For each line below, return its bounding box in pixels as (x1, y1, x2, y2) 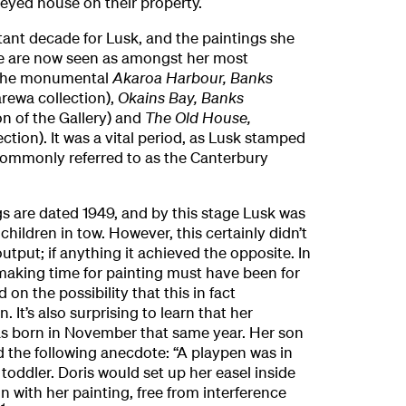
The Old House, (144, 107, 251, 127)
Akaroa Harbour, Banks (111, 67, 273, 87)
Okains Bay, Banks (117, 87, 244, 107)
